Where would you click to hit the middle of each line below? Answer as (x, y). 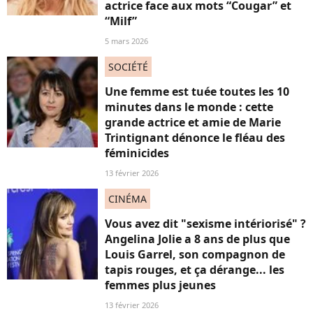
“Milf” (121, 21)
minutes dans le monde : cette (189, 107)
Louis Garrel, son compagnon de (195, 254)
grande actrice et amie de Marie (193, 122)
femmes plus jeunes (160, 285)
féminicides (137, 153)
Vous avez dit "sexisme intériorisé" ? (205, 224)
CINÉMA (128, 199)
